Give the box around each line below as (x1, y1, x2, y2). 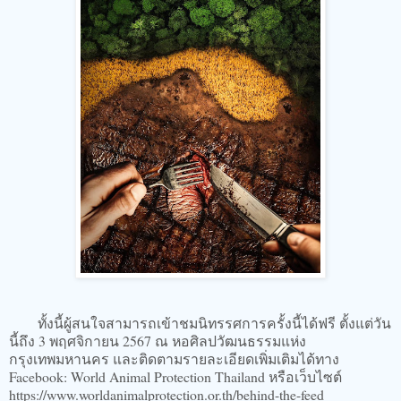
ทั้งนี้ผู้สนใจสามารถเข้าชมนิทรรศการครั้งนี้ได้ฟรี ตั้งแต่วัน (38, 312, 391, 332)
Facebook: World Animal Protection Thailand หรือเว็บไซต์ (9, 366, 346, 386)
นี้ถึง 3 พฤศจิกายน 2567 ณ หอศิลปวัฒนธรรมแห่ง (9, 330, 306, 350)
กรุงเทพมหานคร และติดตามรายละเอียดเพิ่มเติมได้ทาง (9, 348, 339, 368)
